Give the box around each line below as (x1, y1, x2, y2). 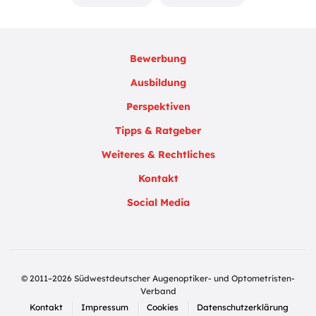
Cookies (146, 302, 178, 313)
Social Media (126, 196, 190, 209)
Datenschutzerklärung (196, 302, 288, 313)
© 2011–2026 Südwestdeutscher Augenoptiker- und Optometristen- (21, 273, 295, 284)
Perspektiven (126, 100, 190, 114)
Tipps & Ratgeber (115, 124, 201, 138)
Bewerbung (130, 52, 186, 66)
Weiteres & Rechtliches (101, 148, 215, 162)
